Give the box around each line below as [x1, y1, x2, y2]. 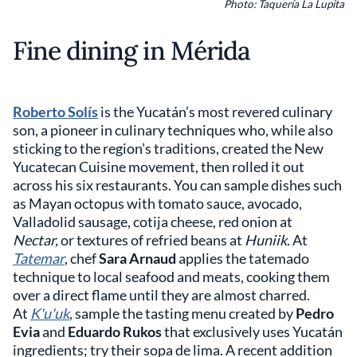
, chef [65, 249, 96, 268]
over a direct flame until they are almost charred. [13, 286, 310, 304]
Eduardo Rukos [68, 323, 162, 341]
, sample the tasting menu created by [69, 304, 296, 323]
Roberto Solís [13, 103, 98, 121]
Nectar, [13, 231, 61, 249]
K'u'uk [30, 304, 69, 323]
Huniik [245, 231, 287, 249]
